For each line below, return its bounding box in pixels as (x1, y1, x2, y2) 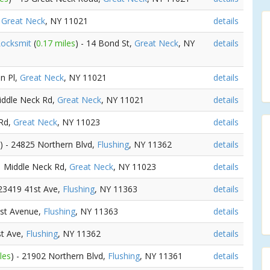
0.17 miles (36, 37, 75, 49)
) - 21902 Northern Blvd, (11, 250, 108, 262)
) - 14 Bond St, (75, 37, 134, 49)
